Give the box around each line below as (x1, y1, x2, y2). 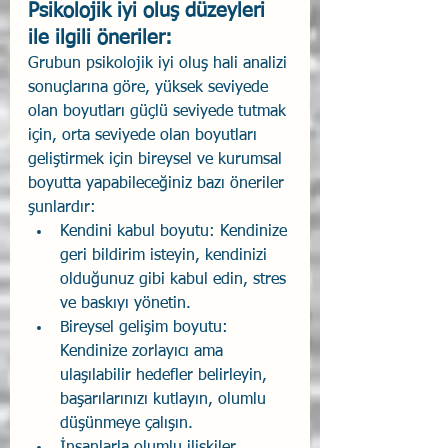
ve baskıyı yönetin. (60, 295, 191, 312)
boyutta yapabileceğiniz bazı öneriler (28, 175, 289, 192)
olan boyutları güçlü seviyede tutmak (28, 103, 291, 120)
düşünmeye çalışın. (60, 415, 193, 432)
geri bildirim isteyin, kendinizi (60, 247, 272, 264)
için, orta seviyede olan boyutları (28, 127, 262, 144)
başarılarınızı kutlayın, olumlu (60, 391, 271, 408)
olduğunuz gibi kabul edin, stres (60, 271, 291, 288)
